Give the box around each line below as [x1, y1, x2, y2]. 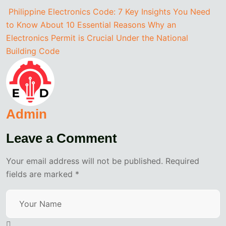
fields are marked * [6, 169, 79, 180]
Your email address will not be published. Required [6, 156, 199, 166]
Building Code [6, 46, 60, 56]
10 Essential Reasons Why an [66, 20, 176, 30]
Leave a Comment [6, 131, 117, 146]
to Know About [6, 20, 64, 30]
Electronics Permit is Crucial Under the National [6, 33, 188, 43]
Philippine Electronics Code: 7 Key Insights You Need [9, 7, 210, 17]
